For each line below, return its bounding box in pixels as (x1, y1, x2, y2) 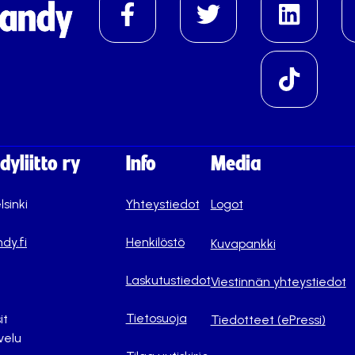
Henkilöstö (125, 235, 185, 250)
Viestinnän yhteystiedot (210, 274, 346, 289)
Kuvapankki (210, 236, 276, 251)
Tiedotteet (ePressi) (210, 312, 326, 327)
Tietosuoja (125, 311, 187, 326)
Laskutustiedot (125, 273, 211, 288)
